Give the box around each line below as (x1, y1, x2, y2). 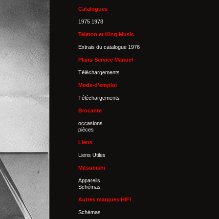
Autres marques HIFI (78, 197, 131, 202)
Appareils (78, 177, 100, 183)
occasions (78, 120, 103, 126)
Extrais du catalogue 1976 (78, 44, 140, 50)
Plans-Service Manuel (78, 57, 133, 63)
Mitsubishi (78, 165, 105, 171)
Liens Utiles (78, 152, 106, 158)
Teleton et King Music (78, 31, 134, 37)
